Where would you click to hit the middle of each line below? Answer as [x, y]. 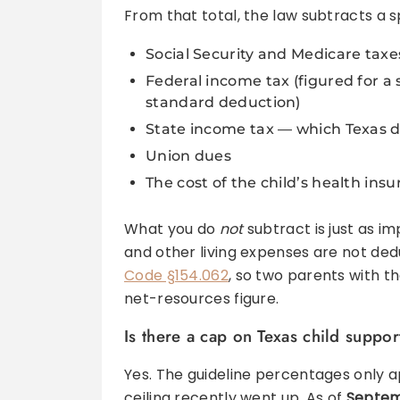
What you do [172, 229]
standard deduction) [223, 103]
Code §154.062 [176, 276]
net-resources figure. [202, 299]
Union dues [188, 156]
